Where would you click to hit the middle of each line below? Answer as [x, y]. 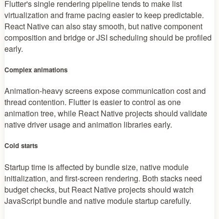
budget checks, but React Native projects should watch [99, 189]
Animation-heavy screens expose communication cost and [105, 91]
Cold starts [21, 146]
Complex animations [36, 70]
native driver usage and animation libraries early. [88, 125]
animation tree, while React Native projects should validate [106, 113]
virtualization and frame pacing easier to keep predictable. [104, 15]
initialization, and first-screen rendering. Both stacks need [103, 178]
